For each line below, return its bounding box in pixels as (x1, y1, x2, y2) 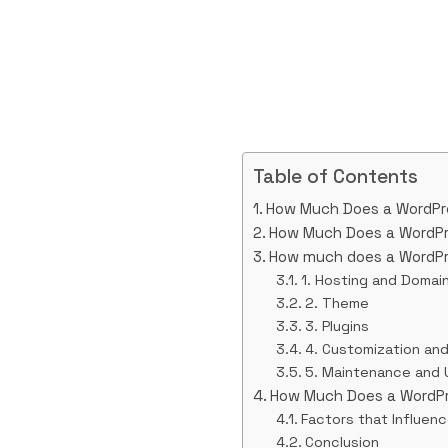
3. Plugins (304, 317, 369, 336)
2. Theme (304, 294, 369, 313)
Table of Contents (253, 164, 418, 190)
